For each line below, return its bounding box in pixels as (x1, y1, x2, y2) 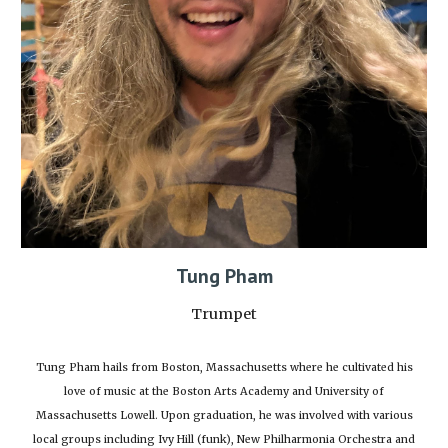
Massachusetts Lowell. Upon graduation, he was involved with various (35, 409, 413, 423)
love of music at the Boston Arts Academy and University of (64, 385, 384, 399)
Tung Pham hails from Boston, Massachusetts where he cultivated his (35, 361, 413, 375)
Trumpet (191, 305, 257, 324)
